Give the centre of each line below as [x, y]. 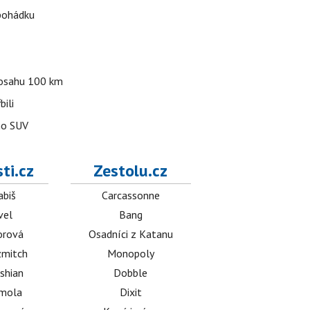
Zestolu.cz [131, 171]
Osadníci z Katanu [130, 234]
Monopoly [130, 253]
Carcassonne [130, 195]
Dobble [131, 273]
